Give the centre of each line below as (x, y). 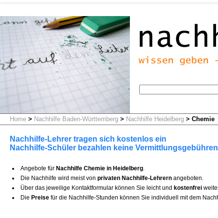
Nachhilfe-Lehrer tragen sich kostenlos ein (88, 139)
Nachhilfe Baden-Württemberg (76, 119)
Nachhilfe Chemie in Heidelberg (100, 168)
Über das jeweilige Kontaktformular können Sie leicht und (97, 188)
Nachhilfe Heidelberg (155, 119)
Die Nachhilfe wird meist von (59, 178)
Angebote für (38, 168)
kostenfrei (188, 188)
